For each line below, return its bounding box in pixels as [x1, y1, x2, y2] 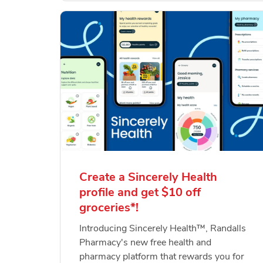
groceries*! [79, 200, 139, 216]
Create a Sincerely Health [79, 169, 218, 186]
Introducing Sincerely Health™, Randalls [79, 222, 247, 235]
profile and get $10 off [79, 184, 201, 201]
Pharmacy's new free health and [79, 236, 212, 249]
